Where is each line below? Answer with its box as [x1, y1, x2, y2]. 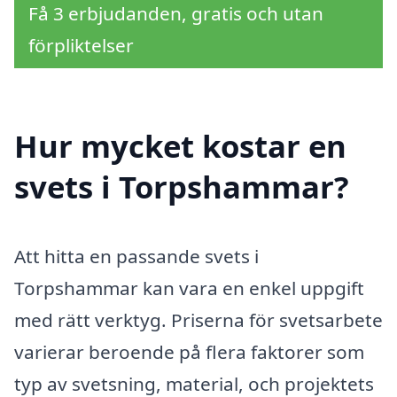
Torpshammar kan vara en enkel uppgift [14, 275, 364, 300]
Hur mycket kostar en [14, 124, 346, 167]
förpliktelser [28, 33, 134, 58]
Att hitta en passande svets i [14, 243, 259, 269]
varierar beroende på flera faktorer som [14, 339, 364, 364]
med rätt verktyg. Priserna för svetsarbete [14, 307, 383, 332]
